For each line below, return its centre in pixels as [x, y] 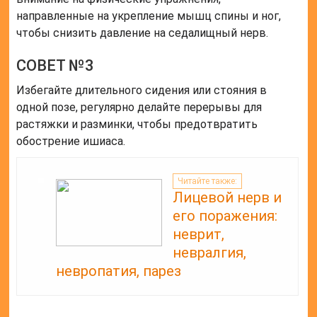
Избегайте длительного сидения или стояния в [142, 91]
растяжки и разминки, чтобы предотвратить [137, 125]
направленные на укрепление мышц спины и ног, [149, 16]
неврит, [199, 235]
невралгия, [210, 253]
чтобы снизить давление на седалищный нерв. [143, 33]
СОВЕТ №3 [56, 66]
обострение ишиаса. [71, 142]
